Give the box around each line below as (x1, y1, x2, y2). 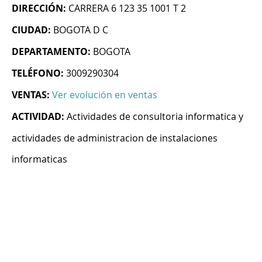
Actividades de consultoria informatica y (67, 110, 243, 123)
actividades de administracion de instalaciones (12, 132, 218, 145)
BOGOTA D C (53, 23, 108, 37)
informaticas (12, 153, 67, 166)
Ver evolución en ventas (52, 88, 157, 102)
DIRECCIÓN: (12, 2, 66, 15)
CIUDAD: (12, 23, 51, 37)
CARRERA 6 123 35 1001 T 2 (68, 2, 186, 15)
